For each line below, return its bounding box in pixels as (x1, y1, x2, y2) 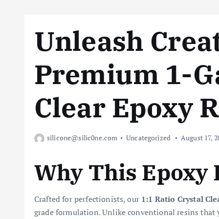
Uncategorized (126, 133, 171, 142)
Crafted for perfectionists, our (34, 194, 142, 204)
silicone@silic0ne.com (47, 133, 118, 142)
